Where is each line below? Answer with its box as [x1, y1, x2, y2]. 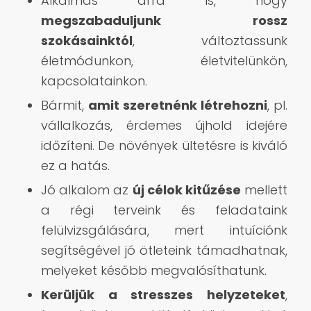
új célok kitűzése [132, 180, 242, 199]
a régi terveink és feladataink [40, 201, 288, 219]
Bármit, [40, 96, 88, 114]
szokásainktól [40, 31, 133, 49]
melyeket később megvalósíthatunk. [40, 261, 267, 279]
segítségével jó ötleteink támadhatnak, [40, 241, 288, 259]
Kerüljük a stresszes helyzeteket [40, 285, 286, 303]
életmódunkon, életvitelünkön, [40, 51, 288, 69]
